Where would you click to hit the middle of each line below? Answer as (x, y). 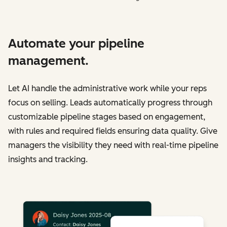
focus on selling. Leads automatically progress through (110, 103)
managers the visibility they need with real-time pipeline (113, 145)
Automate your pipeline (76, 44)
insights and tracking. (48, 160)
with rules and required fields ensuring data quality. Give (113, 131)
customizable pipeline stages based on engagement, (107, 117)
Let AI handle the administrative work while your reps (107, 89)
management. (48, 61)
